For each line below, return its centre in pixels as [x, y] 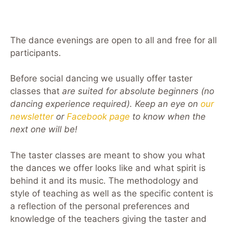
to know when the [168, 117]
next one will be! [44, 130]
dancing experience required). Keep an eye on [105, 104]
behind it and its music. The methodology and [104, 180]
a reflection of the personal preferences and [100, 206]
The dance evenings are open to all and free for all [113, 40]
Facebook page [98, 117]
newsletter [32, 117]
